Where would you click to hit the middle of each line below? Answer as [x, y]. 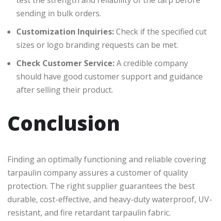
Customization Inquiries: [65, 32]
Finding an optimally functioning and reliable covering [107, 160]
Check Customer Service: [65, 63]
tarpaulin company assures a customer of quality [98, 173]
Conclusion [64, 123]
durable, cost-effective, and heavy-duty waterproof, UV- [110, 200]
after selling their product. [65, 90]
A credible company [151, 63]
